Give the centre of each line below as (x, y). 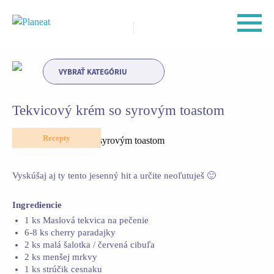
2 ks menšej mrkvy (61, 257)
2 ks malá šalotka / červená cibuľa (90, 245)
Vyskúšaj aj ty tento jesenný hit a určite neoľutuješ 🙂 (114, 176)
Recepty (57, 138)
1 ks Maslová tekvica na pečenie (87, 220)
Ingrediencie (37, 205)
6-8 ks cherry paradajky (70, 232)
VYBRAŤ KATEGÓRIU (93, 72)
